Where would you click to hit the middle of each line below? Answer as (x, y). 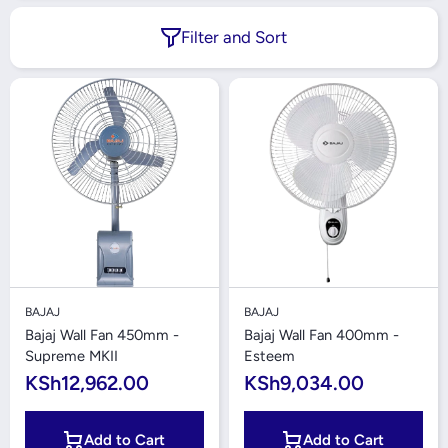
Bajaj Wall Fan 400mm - (321, 335)
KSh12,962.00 (87, 383)
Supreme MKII (71, 356)
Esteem (269, 356)
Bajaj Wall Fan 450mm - (102, 335)
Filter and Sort (234, 37)
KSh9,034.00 (304, 383)
